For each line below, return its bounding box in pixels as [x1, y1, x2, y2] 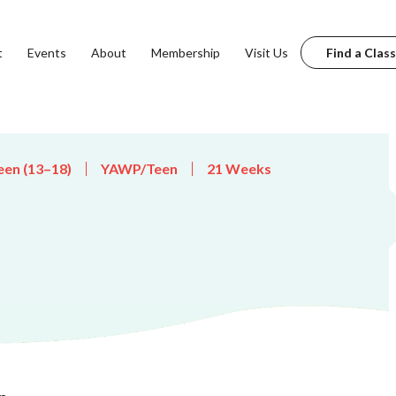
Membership [150, 44, 220, 60]
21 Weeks [207, 160, 271, 177]
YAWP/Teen [101, 160, 178, 177]
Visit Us [244, 44, 288, 60]
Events [27, 44, 66, 60]
